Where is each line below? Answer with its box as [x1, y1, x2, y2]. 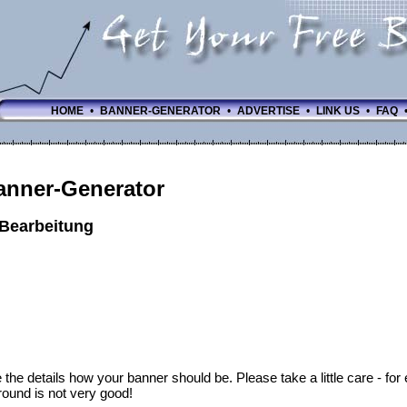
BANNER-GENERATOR [97, 104, 223, 117]
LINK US [313, 104, 362, 117]
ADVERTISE [234, 104, 303, 117]
